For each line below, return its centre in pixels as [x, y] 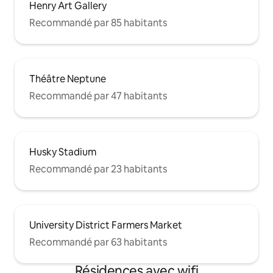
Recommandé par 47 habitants [98, 96]
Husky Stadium [63, 152]
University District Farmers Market [106, 225]
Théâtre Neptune [68, 79]
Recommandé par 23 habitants [98, 169]
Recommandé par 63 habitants [98, 243]
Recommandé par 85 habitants [98, 23]
